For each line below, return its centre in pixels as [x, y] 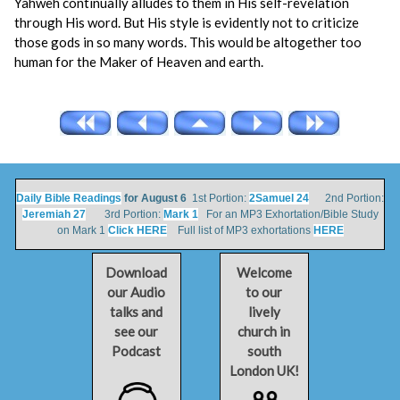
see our [136, 331]
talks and [136, 312]
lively [264, 312]
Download [136, 272]
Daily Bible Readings [69, 198]
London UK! [264, 371]
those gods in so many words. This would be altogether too [188, 42]
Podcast [136, 351]
